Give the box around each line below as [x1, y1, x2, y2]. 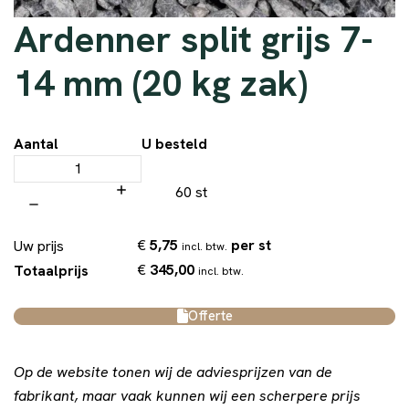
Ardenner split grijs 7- [14, 16, 373, 64]
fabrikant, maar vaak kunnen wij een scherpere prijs [14, 386, 361, 406]
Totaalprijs [14, 260, 89, 280]
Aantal [14, 134, 58, 154]
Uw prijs [14, 236, 64, 256]
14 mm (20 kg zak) [14, 59, 308, 108]
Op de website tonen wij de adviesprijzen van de [14, 362, 332, 383]
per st [231, 236, 271, 256]
